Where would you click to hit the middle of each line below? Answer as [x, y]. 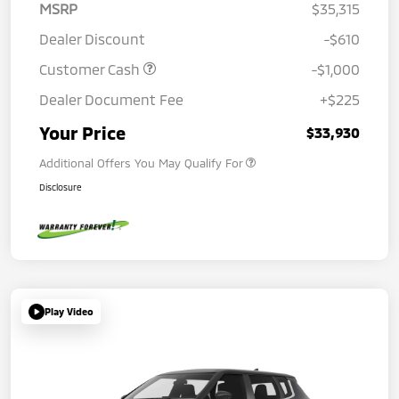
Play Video [69, 312]
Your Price [82, 133]
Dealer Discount [92, 39]
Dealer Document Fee [111, 100]
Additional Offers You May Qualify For [141, 163]
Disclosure [61, 187]
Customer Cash [91, 69]
